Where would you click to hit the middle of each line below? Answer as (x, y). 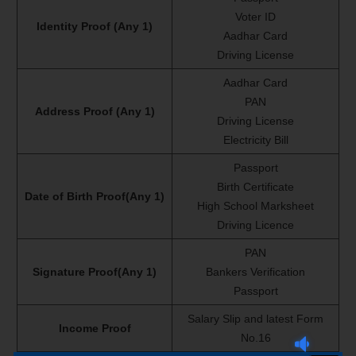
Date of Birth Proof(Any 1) (95, 197)
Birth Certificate (255, 187)
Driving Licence (255, 225)
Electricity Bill (255, 140)
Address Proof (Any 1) (95, 112)
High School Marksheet (255, 206)
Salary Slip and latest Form (255, 319)
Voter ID (255, 17)
